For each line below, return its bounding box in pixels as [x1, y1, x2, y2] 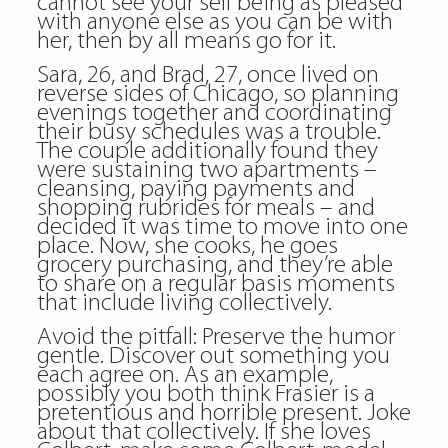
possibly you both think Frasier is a [36, 382, 375, 407]
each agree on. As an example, [36, 363, 333, 388]
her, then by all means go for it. [36, 29, 336, 54]
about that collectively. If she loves [36, 420, 371, 445]
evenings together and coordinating [36, 101, 392, 126]
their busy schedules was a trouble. [36, 120, 381, 145]
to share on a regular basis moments [36, 272, 395, 297]
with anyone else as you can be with [36, 10, 393, 35]
